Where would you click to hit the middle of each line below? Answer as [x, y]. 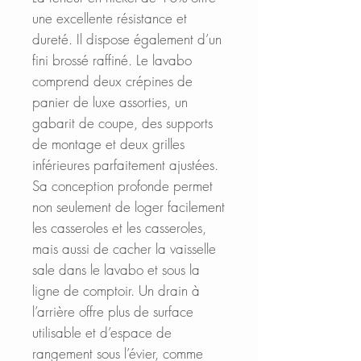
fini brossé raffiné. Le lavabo [112, 60]
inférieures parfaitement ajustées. [125, 164]
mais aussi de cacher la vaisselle [124, 248]
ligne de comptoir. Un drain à [116, 290]
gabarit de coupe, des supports [122, 122]
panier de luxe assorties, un [110, 102]
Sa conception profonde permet [122, 185]
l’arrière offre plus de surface [113, 311]
